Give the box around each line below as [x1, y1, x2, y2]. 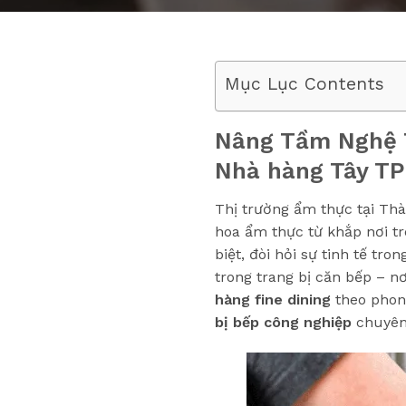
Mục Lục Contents [225, 72, 384, 94]
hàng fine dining [215, 290, 331, 308]
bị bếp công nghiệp [215, 313, 352, 331]
